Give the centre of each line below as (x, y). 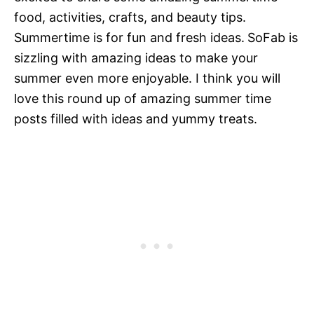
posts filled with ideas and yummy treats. (136, 118)
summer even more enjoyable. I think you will (147, 78)
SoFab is (273, 37)
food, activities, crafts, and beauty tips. (130, 17)
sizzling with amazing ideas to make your (136, 57)
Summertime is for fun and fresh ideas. (129, 37)
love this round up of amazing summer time (143, 98)
